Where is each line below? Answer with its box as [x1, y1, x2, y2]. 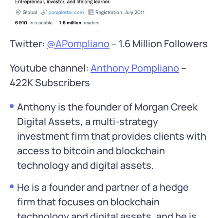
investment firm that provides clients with [17, 129, 206, 143]
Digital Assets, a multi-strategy [17, 114, 158, 128]
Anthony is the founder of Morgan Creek [17, 100, 198, 113]
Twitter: [10, 36, 47, 50]
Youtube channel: [10, 61, 91, 74]
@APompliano [47, 36, 109, 50]
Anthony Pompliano [91, 61, 179, 74]
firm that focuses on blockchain [17, 195, 160, 208]
